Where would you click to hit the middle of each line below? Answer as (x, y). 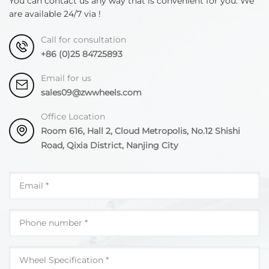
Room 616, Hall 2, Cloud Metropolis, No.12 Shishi (141, 131)
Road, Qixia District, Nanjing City (110, 145)
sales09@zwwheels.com (92, 92)
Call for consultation (84, 39)
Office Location (73, 116)
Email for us (66, 78)
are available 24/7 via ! (55, 14)
